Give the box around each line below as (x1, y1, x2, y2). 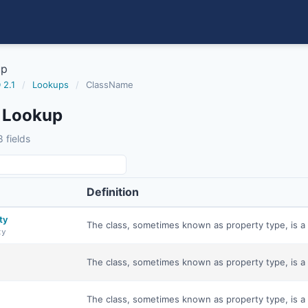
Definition (87, 185, 139, 199)
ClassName (86, 79, 133, 90)
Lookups (32, 79, 69, 90)
